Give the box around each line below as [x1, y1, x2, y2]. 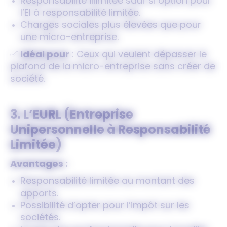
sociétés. [20, 213, 60, 223]
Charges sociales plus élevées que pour [20, 21, 201, 30]
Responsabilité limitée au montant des [20, 177, 195, 186]
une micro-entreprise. [20, 33, 119, 43]
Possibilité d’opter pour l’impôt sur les [20, 201, 190, 211]
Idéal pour [20, 50, 69, 60]
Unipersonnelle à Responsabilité [10, 125, 211, 137]
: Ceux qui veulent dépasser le [69, 50, 207, 60]
